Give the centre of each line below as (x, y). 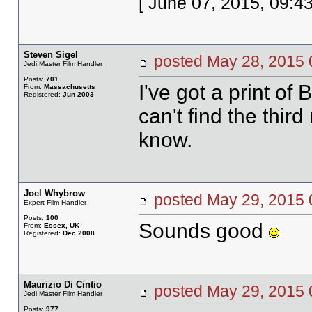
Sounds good (203, 231)
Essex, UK (61, 225)
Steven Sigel (50, 55)
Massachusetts (69, 87)
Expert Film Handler (55, 202)
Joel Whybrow (54, 193)
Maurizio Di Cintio (62, 284)
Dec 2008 (78, 233)
